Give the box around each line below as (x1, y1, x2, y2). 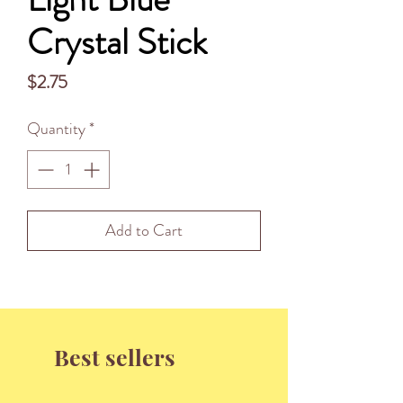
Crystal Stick (27, 16, 207, 68)
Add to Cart (105, 219, 183, 243)
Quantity (27, 117, 85, 141)
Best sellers (54, 342, 175, 372)
